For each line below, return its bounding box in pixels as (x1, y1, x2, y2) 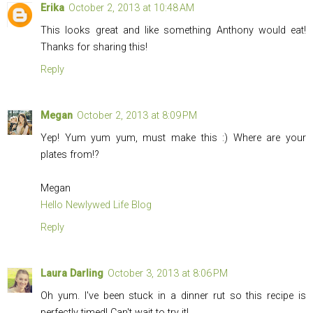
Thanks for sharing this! (41, 41, 147, 53)
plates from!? (41, 148, 99, 161)
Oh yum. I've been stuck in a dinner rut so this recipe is (41, 289, 306, 302)
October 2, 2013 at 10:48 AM (68, 1, 194, 14)
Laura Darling (41, 267, 103, 279)
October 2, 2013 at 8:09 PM (77, 109, 197, 122)
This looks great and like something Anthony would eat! (41, 24, 306, 36)
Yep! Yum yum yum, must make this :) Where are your (41, 131, 306, 144)
